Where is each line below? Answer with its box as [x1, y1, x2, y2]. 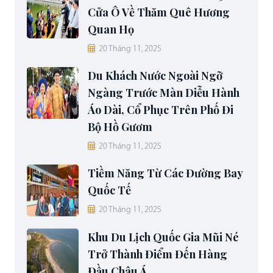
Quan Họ [88, 22, 134, 37]
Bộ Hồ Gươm [88, 119, 152, 135]
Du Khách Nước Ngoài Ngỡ [88, 68, 222, 83]
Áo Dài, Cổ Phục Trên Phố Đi [88, 102, 233, 118]
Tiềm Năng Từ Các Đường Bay [88, 166, 243, 181]
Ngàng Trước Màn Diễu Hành [88, 85, 239, 101]
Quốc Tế [88, 183, 131, 198]
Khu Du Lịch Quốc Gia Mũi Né [88, 230, 239, 245]
